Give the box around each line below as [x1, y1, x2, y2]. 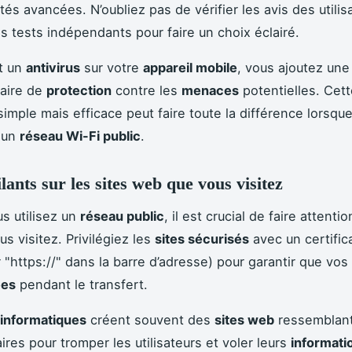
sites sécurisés [155, 230, 249, 247]
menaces [181, 82, 239, 99]
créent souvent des [86, 311, 214, 328]
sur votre [80, 60, 143, 76]
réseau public [80, 207, 164, 224]
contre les [112, 82, 181, 99]
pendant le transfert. [16, 276, 148, 292]
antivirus [26, 60, 80, 76]
